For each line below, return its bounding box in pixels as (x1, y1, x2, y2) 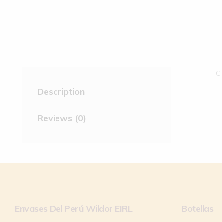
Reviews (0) (37, 112, 86, 124)
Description (37, 85, 85, 97)
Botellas (181, 202, 214, 214)
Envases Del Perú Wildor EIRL (15, 202, 132, 214)
